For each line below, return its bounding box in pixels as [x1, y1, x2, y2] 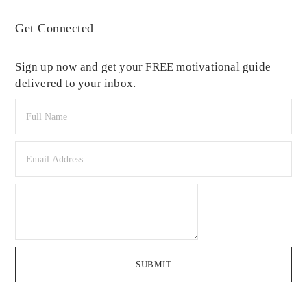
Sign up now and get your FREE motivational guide [15, 60, 271, 74]
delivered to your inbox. [15, 77, 136, 90]
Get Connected [15, 21, 94, 36]
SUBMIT [136, 259, 171, 270]
